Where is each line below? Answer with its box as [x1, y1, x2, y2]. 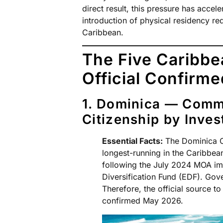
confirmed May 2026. [102, 196, 184, 206]
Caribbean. [82, 27, 124, 37]
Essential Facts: [102, 136, 163, 146]
